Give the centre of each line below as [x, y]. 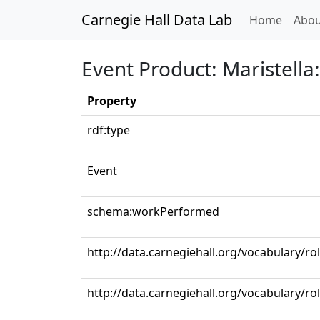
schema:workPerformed [153, 211]
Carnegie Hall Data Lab [157, 20]
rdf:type [109, 130]
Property [112, 101]
